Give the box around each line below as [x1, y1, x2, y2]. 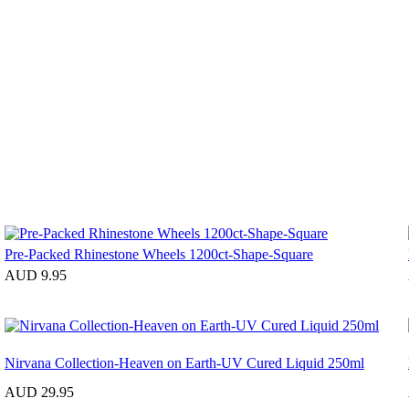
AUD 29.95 [5, 383, 74, 400]
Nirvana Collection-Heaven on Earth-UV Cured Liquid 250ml [5, 354, 364, 371]
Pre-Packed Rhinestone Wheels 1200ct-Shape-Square [5, 246, 313, 262]
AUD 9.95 [5, 267, 67, 283]
